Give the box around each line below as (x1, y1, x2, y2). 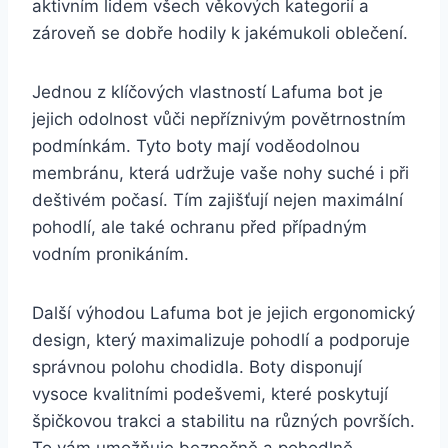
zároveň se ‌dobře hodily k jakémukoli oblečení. (32, 22, 408, 43)
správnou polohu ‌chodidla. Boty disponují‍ (32, 356, 362, 377)
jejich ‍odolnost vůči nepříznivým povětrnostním (32, 108, 406, 129)
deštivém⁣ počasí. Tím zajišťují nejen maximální (32, 189, 403, 210)
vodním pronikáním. (32, 243, 189, 264)
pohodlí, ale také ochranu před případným (32, 216, 367, 237)
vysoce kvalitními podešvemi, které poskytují (32, 383, 388, 404)
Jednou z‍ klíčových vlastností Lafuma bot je (32, 81, 383, 102)
